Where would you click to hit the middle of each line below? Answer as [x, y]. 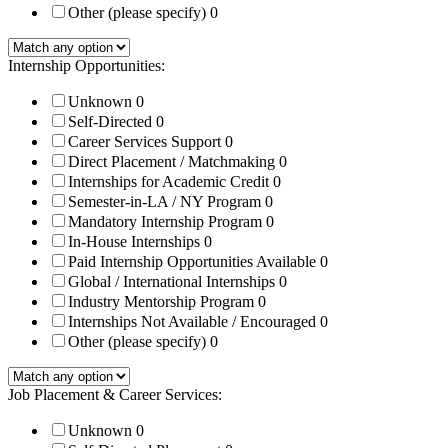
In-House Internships [136, 242]
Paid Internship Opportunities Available [194, 262]
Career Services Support [146, 142]
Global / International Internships [173, 282]
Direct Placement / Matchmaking [173, 162]
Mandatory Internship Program [167, 222]
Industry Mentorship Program [163, 302]
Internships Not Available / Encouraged [194, 322]
